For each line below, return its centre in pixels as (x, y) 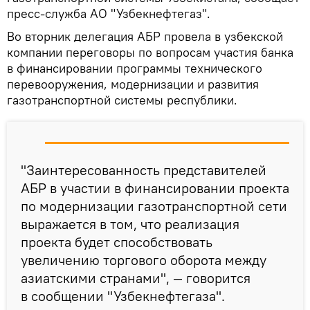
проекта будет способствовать (117, 242)
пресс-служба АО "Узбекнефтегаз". (109, 14)
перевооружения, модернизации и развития (133, 84)
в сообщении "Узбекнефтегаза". (123, 296)
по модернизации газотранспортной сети (154, 206)
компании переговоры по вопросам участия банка (150, 53)
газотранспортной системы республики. (122, 100)
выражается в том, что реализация (130, 224)
